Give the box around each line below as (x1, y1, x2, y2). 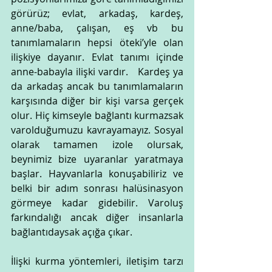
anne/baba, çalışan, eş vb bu (11, 21, 183, 35)
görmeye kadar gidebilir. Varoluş (11, 196, 183, 210)
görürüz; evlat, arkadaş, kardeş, (11, 7, 183, 21)
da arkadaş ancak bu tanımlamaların (11, 80, 183, 93)
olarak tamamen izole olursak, (11, 138, 183, 152)
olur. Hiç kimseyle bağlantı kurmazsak (11, 109, 183, 123)
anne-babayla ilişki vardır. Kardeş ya (11, 65, 183, 79)
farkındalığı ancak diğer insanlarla (11, 211, 183, 225)
